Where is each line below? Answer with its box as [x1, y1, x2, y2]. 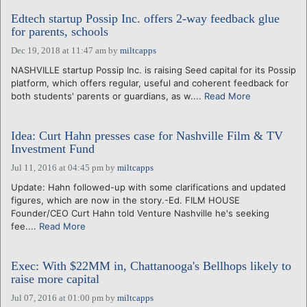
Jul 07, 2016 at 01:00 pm [11, 292, 103, 303]
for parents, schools [11, 24, 108, 38]
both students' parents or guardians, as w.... [11, 90, 204, 101]
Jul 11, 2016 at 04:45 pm [11, 162, 103, 173]
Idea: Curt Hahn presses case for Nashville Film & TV [11, 128, 283, 143]
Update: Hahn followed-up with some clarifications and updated [11, 181, 286, 193]
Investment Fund [11, 141, 95, 156]
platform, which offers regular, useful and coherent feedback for [11, 77, 288, 88]
